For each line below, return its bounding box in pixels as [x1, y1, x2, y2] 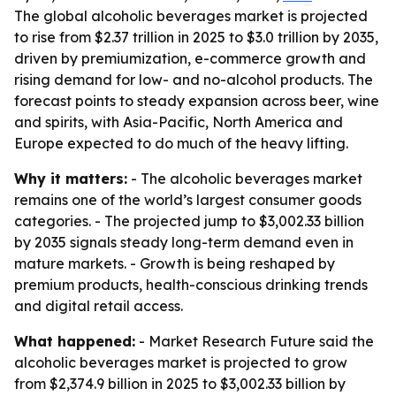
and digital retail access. [14, 297, 183, 315]
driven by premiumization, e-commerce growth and [14, 49, 366, 67]
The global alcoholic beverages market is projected [14, 7, 368, 25]
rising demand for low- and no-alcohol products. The [14, 71, 373, 88]
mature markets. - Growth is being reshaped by [14, 255, 335, 272]
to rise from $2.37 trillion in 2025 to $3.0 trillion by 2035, [14, 28, 378, 46]
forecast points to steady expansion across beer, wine [14, 92, 379, 110]
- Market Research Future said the [135, 332, 374, 350]
